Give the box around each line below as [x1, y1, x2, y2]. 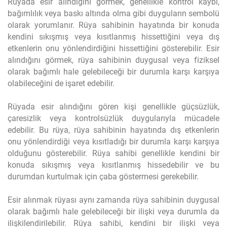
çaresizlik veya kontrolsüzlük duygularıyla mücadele [8, 113, 219, 123]
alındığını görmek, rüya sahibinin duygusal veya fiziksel [8, 55, 219, 65]
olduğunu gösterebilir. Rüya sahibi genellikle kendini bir [8, 148, 219, 158]
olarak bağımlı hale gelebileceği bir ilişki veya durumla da [8, 207, 219, 216]
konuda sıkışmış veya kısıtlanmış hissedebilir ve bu [8, 160, 219, 170]
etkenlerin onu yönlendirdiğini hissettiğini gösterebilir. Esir [8, 44, 219, 53]
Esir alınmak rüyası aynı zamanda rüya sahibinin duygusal [8, 195, 219, 205]
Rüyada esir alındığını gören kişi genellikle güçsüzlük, [8, 102, 219, 111]
